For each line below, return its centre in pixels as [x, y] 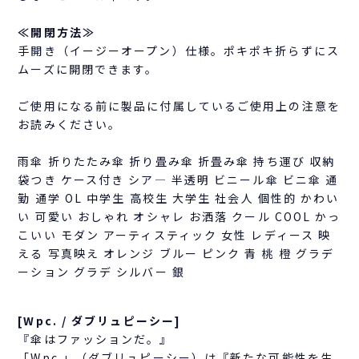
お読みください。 [70, 124]
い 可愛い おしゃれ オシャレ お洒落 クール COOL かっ [179, 216]
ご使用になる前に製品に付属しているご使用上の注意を [179, 105]
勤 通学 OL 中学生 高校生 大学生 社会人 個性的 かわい [179, 198]
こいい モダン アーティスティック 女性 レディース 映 [175, 234]
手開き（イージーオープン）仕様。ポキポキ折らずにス [179, 50]
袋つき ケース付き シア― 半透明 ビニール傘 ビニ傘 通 [178, 179]
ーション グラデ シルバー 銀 [101, 271]
